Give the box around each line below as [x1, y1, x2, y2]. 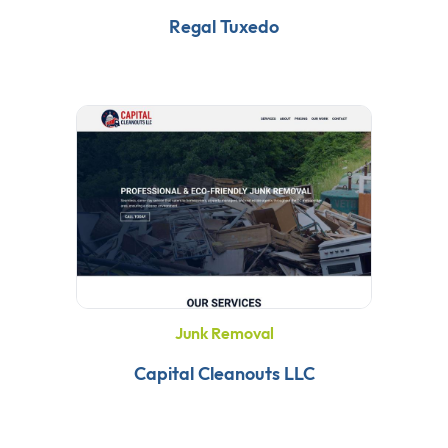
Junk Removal [174, 323, 274, 344]
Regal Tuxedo [169, 15, 279, 39]
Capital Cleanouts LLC [133, 362, 315, 386]
